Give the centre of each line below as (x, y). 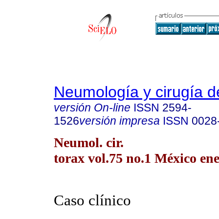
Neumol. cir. (89, 142)
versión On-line (92, 108)
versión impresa (120, 121)
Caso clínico (92, 200)
